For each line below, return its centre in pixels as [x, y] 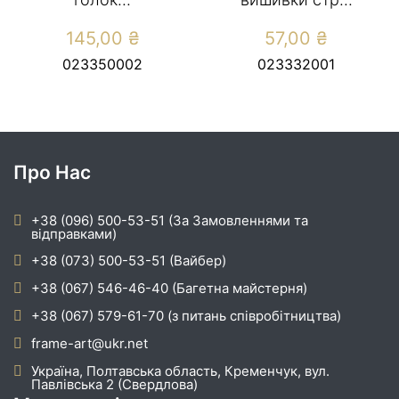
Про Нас [52, 172]
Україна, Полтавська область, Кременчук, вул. [180, 371]
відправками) [74, 234]
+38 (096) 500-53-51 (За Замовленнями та [170, 221]
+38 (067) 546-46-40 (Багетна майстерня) [169, 289]
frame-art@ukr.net [90, 344]
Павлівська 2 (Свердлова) [114, 385]
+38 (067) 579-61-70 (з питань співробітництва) [186, 316]
